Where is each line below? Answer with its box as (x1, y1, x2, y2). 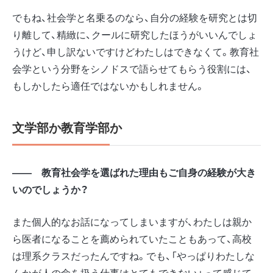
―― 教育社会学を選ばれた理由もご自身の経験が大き (12, 165, 256, 180)
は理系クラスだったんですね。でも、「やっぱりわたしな (12, 249, 255, 263)
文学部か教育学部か (12, 118, 122, 136)
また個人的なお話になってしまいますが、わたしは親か (12, 214, 252, 229)
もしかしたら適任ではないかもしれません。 (12, 79, 205, 93)
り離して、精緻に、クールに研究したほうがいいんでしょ (12, 27, 257, 42)
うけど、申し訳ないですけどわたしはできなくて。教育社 (12, 44, 259, 59)
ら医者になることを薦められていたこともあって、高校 (12, 232, 252, 246)
